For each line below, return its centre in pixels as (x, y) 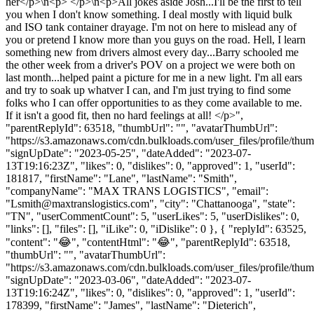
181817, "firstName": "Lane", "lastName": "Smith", (121, 178)
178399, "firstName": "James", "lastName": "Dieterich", (131, 305)
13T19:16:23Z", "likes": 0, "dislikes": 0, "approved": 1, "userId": (150, 165)
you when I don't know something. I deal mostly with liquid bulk (149, 14)
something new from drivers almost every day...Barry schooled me (152, 52)
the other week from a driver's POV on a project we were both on (150, 64)
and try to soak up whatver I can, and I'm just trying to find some (148, 90)
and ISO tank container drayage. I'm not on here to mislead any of (151, 27)
